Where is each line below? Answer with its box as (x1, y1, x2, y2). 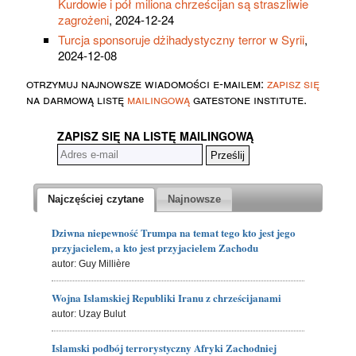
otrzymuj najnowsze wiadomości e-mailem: (26, 74, 267, 91)
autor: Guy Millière (52, 258, 131, 270)
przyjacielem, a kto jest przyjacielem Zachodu (52, 240, 259, 256)
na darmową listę (26, 90, 127, 107)
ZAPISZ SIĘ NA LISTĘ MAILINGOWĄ (57, 127, 253, 144)
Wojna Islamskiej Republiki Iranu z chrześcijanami (52, 290, 282, 306)
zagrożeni (58, 10, 109, 28)
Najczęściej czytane (47, 193, 144, 206)
